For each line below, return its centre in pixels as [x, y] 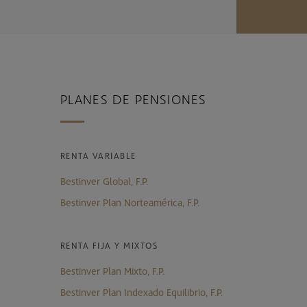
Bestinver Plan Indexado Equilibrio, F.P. [141, 292]
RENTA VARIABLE [98, 155]
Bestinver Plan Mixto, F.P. [112, 270]
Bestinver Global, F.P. [104, 181]
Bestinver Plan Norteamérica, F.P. [130, 202]
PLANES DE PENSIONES [133, 98]
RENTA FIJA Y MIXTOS [109, 245]
